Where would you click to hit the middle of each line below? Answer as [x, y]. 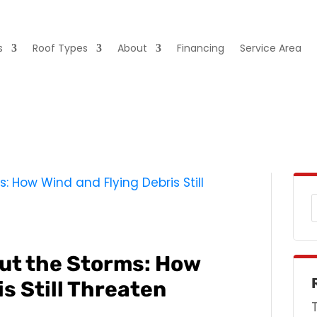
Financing [201, 48]
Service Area [271, 48]
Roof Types [60, 48]
